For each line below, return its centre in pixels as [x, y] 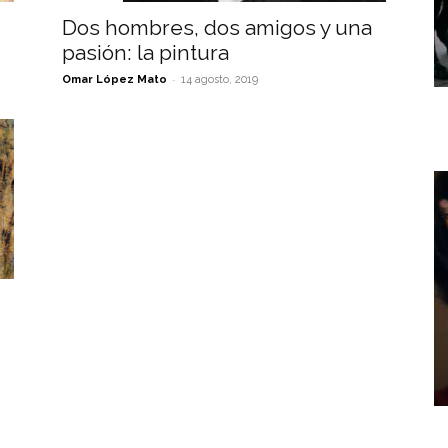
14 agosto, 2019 [219, 79]
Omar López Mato [114, 79]
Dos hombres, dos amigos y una [217, 27]
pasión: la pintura [145, 52]
